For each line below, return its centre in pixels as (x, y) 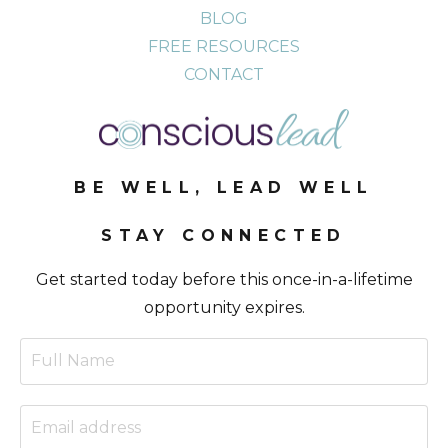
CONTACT (224, 74)
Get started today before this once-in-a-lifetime (224, 279)
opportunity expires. (224, 307)
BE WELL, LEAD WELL (224, 187)
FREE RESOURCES (224, 46)
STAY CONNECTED (224, 235)
